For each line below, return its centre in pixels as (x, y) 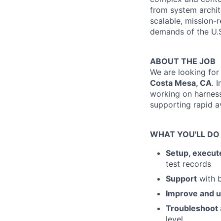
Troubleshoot (193, 208)
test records (188, 164)
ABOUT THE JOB (183, 61)
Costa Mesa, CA (181, 83)
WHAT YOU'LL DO (185, 134)
